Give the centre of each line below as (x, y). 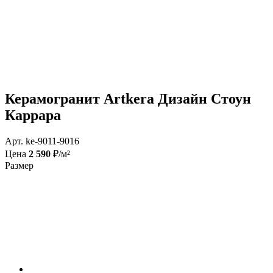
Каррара (33, 115)
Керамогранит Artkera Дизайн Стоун (128, 99)
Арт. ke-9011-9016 (42, 141)
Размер (19, 166)
